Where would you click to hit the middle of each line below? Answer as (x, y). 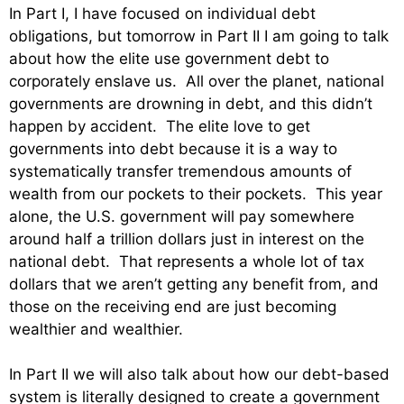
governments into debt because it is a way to (173, 148)
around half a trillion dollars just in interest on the (187, 239)
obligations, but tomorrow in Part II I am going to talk (199, 36)
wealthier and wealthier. (96, 329)
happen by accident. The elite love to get (160, 126)
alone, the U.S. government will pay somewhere (182, 216)
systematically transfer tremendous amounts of (180, 171)
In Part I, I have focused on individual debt (162, 13)
